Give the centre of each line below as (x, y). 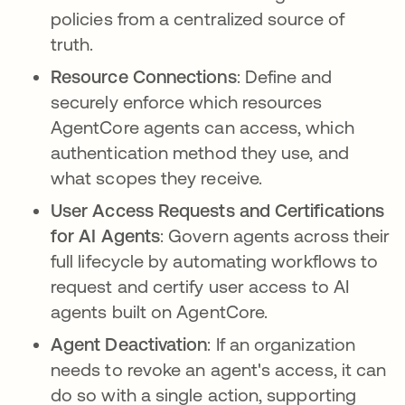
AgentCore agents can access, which (202, 127)
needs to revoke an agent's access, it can (219, 370)
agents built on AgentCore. (160, 312)
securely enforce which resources (187, 102)
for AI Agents (106, 236)
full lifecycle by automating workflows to (215, 261)
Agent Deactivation (129, 344)
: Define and (284, 77)
